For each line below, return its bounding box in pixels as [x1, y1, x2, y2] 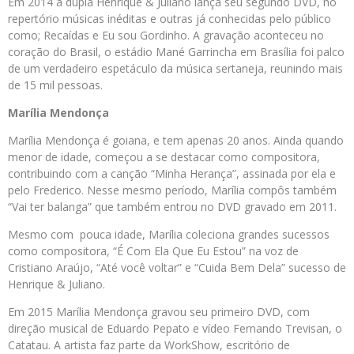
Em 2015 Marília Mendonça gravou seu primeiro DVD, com [8, 304, 310, 319]
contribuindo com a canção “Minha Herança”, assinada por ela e [8, 166, 336, 181]
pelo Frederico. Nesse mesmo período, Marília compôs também [8, 183, 337, 198]
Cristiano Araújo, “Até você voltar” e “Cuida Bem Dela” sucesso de [8, 260, 346, 275]
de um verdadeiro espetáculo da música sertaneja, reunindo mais [8, 61, 343, 76]
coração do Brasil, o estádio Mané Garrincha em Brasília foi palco [8, 44, 345, 59]
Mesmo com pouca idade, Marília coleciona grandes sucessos [8, 227, 330, 242]
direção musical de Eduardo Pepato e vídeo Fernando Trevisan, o [8, 321, 342, 336]
